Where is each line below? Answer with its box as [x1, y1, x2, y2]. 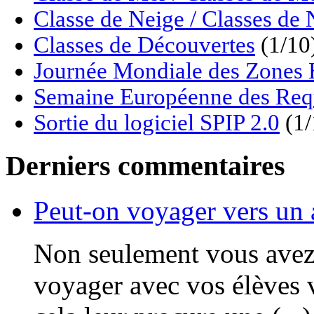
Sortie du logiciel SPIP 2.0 [34, 110, 280, 136]
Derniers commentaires [6, 149, 285, 182]
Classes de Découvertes [34, 32, 255, 58]
